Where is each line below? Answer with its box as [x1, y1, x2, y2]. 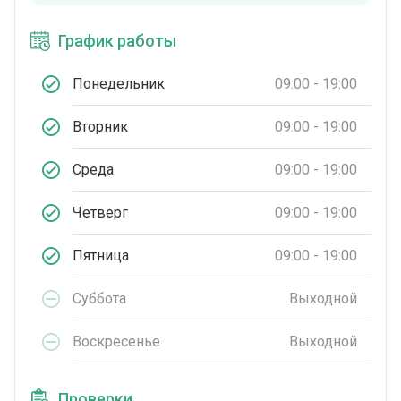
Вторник [73, 117, 128, 135]
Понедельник [73, 74, 165, 92]
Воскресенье [73, 332, 160, 350]
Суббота [73, 289, 126, 307]
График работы [58, 31, 176, 50]
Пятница [73, 246, 129, 264]
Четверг [73, 203, 128, 221]
